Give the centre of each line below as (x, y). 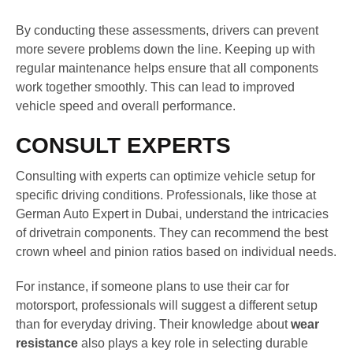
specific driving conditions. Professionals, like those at (166, 195)
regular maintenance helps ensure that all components (167, 69)
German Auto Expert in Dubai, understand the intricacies (172, 214)
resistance (47, 343)
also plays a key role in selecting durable (193, 343)
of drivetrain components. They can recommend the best (172, 232)
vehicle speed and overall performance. (126, 106)
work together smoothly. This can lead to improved (155, 87)
